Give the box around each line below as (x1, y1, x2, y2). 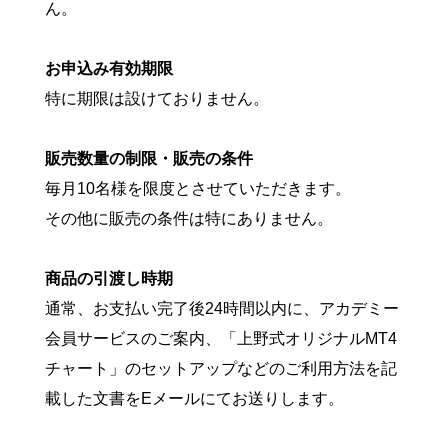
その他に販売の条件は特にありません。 (44, 210, 333, 227)
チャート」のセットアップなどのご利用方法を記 (44, 360, 397, 377)
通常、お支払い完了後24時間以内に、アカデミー (44, 300, 399, 317)
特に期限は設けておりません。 (44, 90, 269, 107)
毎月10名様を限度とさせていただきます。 (44, 180, 351, 197)
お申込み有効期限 (44, 60, 173, 77)
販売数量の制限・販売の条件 (44, 150, 253, 167)
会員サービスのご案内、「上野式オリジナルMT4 (44, 330, 397, 347)
